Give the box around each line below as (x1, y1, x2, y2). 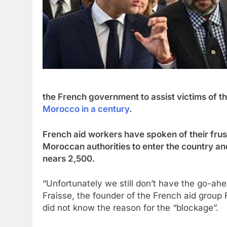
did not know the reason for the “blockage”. (43, 203, 218, 213)
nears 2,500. (43, 153, 95, 164)
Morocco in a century (43, 104, 129, 114)
